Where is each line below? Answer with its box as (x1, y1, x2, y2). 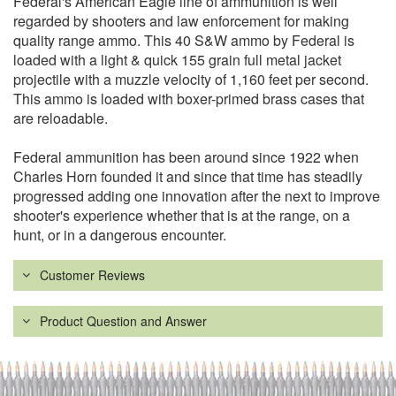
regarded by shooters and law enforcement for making (13, 11, 349, 32)
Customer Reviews (40, 266, 145, 285)
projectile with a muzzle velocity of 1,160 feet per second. (13, 69, 369, 90)
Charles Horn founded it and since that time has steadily (13, 166, 362, 187)
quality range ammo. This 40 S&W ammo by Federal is (13, 30, 354, 51)
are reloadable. (13, 108, 108, 129)
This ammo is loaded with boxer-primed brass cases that (13, 88, 364, 110)
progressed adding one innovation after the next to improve (13, 186, 380, 207)
